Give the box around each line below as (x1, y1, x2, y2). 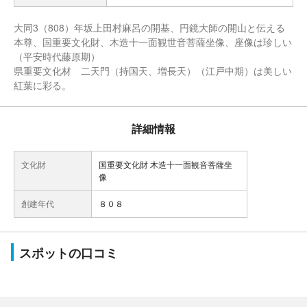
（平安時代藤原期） (14, 49, 100, 63)
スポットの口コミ (19, 244, 118, 262)
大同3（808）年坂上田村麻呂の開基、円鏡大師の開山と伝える (14, 21, 285, 34)
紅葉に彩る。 (14, 78, 71, 92)
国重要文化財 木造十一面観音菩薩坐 (99, 158, 232, 170)
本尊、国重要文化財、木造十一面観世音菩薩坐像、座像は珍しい (14, 35, 292, 49)
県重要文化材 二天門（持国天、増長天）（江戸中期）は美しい (14, 64, 292, 77)
